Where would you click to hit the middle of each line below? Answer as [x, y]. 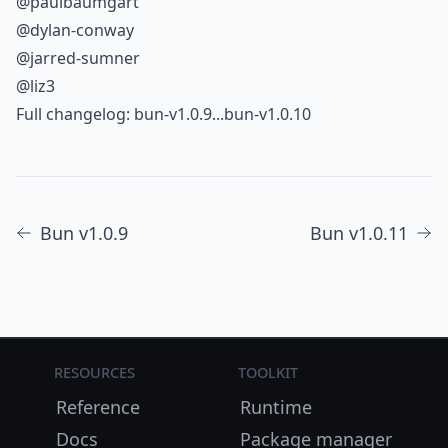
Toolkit [267, 371]
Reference [98, 407]
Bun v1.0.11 [359, 233]
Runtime [275, 407]
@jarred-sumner [78, 58]
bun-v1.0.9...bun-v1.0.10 [222, 114]
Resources [95, 371]
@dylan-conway [75, 30]
